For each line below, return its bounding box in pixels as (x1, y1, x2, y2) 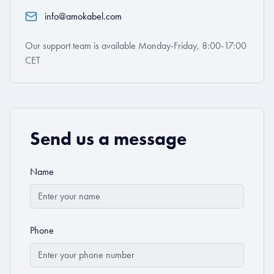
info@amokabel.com (45, 10, 122, 22)
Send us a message (30, 127, 187, 150)
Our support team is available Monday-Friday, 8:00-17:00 (25, 39, 246, 51)
